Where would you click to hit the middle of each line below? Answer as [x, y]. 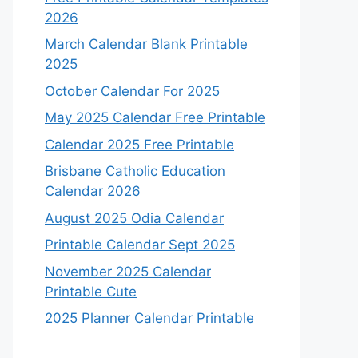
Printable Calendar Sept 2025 [140, 245]
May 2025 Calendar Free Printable [155, 117]
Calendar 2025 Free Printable [139, 144]
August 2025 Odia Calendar [134, 218]
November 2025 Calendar [128, 271]
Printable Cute [91, 291]
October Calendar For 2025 [132, 91]
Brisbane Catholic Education [135, 171]
